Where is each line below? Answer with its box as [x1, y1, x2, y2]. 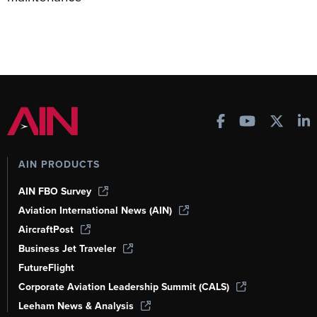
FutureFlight [18, 260, 74, 275]
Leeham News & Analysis [18, 299, 134, 313]
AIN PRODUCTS [18, 157, 100, 171]
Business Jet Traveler [18, 241, 116, 255]
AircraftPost [18, 222, 74, 236]
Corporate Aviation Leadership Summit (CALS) [18, 279, 229, 294]
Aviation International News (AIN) [18, 203, 172, 217]
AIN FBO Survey [18, 184, 91, 198]
